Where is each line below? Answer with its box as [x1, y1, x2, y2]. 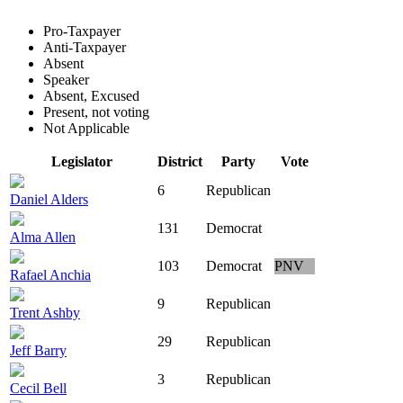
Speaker [43, 72, 89, 88]
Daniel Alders [10, 192, 88, 208]
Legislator [51, 154, 112, 170]
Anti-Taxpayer [43, 40, 126, 56]
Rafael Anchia [10, 267, 91, 283]
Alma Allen [10, 229, 76, 246]
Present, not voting [43, 104, 149, 121]
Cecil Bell [10, 381, 67, 397]
